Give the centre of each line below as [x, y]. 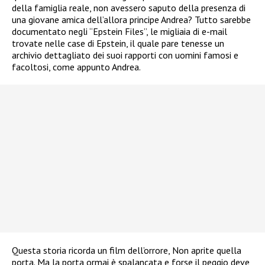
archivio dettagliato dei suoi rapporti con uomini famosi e [125, 55]
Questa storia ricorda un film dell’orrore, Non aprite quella [127, 251]
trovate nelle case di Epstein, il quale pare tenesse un [118, 43]
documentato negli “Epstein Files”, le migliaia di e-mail [119, 32]
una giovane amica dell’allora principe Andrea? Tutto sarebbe [131, 20]
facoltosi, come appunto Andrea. [76, 67]
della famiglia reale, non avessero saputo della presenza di [129, 8]
